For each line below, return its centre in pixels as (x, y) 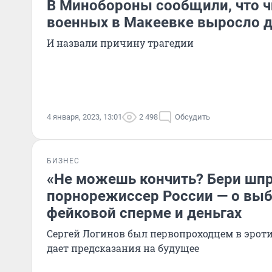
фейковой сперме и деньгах (144, 213)
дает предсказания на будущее (123, 248)
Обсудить (192, 117)
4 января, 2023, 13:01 (84, 117)
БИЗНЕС (63, 161)
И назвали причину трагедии (120, 43)
